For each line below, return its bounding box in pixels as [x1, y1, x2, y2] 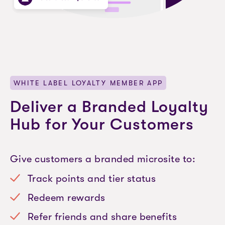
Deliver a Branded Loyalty [10, 97, 209, 116]
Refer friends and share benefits [28, 211, 177, 222]
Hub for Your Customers [10, 115, 194, 134]
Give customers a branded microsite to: [10, 153, 196, 165]
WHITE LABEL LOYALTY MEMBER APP [14, 79, 163, 87]
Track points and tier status [28, 173, 156, 184]
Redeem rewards [28, 192, 105, 203]
